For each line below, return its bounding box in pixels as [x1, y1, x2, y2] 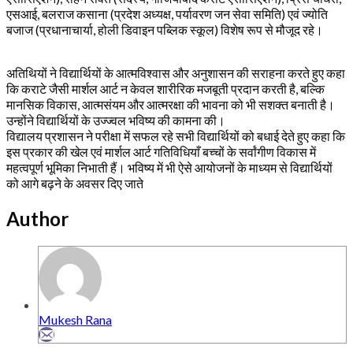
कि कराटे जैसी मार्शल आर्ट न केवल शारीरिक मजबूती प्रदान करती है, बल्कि [6, 80, 325, 96]
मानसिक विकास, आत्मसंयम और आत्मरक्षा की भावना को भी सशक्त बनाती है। [6, 96, 335, 112]
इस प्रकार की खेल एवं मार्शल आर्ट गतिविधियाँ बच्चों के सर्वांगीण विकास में [6, 143, 316, 159]
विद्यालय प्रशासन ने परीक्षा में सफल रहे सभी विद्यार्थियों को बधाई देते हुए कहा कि [6, 128, 345, 143]
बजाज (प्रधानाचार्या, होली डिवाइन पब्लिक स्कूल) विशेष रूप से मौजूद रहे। [6, 21, 323, 37]
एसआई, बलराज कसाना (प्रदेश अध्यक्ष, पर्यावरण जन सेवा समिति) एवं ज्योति [6, 6, 328, 21]
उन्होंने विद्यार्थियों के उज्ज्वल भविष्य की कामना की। [6, 112, 225, 128]
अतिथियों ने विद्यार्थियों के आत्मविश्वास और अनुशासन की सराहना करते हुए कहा [6, 65, 345, 80]
